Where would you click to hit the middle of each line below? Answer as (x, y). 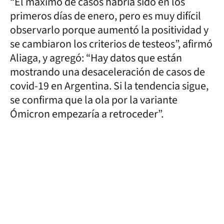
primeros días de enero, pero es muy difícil (105, 16)
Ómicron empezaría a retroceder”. (87, 114)
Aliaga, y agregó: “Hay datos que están (96, 58)
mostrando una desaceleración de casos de (107, 72)
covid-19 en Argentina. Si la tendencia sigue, (109, 86)
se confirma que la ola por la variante (94, 100)
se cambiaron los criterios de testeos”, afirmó (111, 44)
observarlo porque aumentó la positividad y (109, 30)
